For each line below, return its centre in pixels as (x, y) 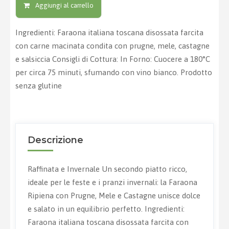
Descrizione (55, 140)
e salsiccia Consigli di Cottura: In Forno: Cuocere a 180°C (113, 59)
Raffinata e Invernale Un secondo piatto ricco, (107, 169)
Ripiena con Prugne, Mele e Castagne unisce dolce (114, 196)
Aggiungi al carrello (63, 5)
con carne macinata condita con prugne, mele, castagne (112, 45)
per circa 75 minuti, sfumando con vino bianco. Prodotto (114, 72)
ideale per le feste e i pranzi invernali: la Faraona (112, 182)
